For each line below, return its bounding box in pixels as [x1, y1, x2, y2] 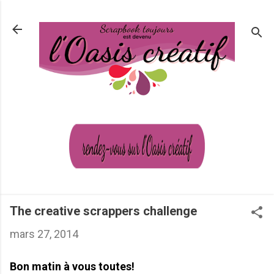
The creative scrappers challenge [10, 203, 197, 218]
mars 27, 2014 [10, 227, 78, 240]
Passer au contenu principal [70, 9, 204, 21]
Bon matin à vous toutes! [10, 259, 135, 273]
